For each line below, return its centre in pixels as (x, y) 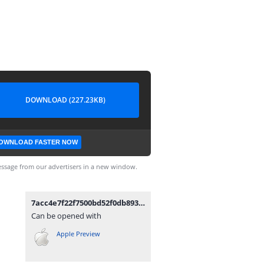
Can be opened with (66, 216)
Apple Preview (78, 234)
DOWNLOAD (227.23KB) (65, 100)
